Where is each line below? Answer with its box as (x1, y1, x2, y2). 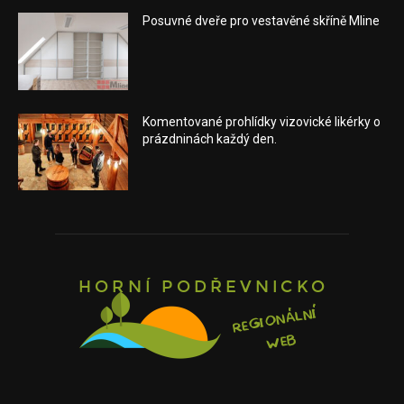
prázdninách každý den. (142, 131, 278, 146)
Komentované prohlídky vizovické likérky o (142, 114, 381, 129)
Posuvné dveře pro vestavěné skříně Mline (142, 14, 381, 29)
